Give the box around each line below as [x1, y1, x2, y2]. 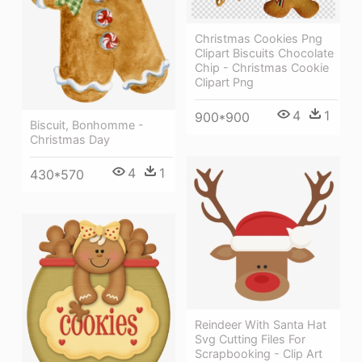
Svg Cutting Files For [195, 331, 305, 346]
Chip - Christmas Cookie [195, 60, 329, 74]
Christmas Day [30, 133, 110, 147]
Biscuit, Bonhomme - [30, 118, 144, 133]
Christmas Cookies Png [195, 31, 322, 45]
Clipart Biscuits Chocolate [195, 45, 334, 60]
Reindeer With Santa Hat [195, 317, 326, 331]
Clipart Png [195, 74, 254, 89]
